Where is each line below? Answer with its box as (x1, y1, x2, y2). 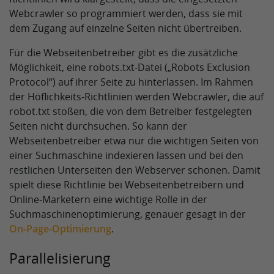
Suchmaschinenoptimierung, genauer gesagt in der (9, 207, 246, 221)
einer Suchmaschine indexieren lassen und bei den (9, 149, 243, 162)
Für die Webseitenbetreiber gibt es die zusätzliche (9, 46, 238, 59)
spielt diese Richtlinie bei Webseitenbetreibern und (9, 178, 244, 191)
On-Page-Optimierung (9, 222, 111, 235)
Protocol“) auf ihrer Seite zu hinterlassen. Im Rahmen (9, 75, 253, 89)
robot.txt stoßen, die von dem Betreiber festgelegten (9, 105, 252, 118)
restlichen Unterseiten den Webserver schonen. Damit (9, 163, 261, 177)
